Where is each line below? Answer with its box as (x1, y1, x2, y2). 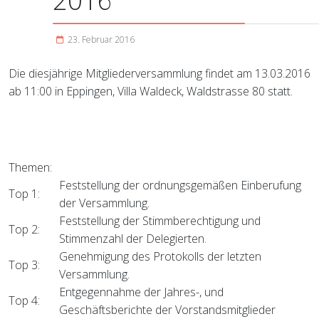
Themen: (9, 159, 52, 176)
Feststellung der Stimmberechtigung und (59, 213, 261, 229)
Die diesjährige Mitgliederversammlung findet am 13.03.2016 (9, 66, 310, 82)
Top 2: (9, 221, 40, 238)
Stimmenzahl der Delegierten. (59, 231, 206, 247)
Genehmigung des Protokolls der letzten (59, 249, 261, 265)
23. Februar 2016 (68, 33, 135, 46)
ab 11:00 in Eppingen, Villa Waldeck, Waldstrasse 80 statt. (9, 83, 293, 100)
